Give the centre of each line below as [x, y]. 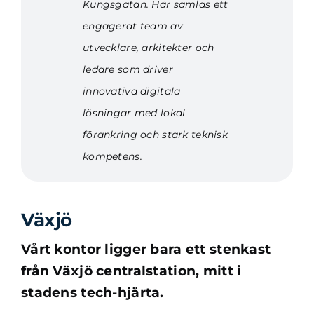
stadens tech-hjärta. [92, 293]
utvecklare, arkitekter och [148, 48]
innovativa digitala [131, 91]
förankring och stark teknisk [155, 135]
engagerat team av [132, 26]
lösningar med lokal [134, 113]
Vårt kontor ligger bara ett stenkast [146, 249]
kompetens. [112, 156]
